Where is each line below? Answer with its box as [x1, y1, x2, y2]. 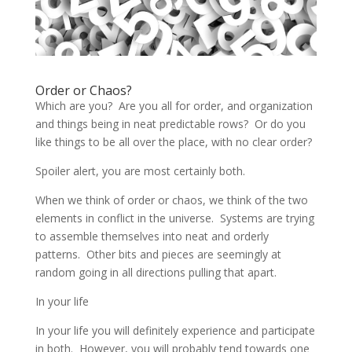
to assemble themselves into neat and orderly [35, 228, 269, 244]
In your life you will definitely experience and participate [35, 322, 315, 338]
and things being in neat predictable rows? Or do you [35, 115, 306, 131]
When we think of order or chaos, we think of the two [35, 192, 308, 207]
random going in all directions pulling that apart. [35, 264, 277, 280]
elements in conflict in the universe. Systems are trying [35, 210, 314, 225]
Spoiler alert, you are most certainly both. [35, 163, 245, 178]
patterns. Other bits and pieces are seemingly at [35, 246, 281, 262]
